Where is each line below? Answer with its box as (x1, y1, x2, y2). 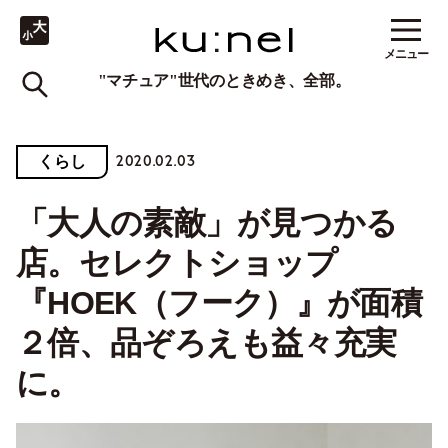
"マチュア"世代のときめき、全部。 (97, 72, 351, 90)
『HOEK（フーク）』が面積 (16, 285, 423, 321)
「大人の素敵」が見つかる (16, 205, 398, 241)
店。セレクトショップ (16, 245, 338, 281)
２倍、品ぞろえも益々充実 (16, 325, 397, 361)
